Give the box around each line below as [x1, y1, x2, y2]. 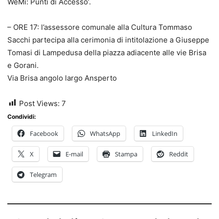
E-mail [66, 149, 83, 158]
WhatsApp [90, 129, 120, 138]
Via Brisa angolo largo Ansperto [7, 73, 117, 83]
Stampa [115, 149, 137, 158]
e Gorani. [7, 60, 39, 70]
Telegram [30, 170, 57, 179]
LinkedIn [152, 129, 177, 138]
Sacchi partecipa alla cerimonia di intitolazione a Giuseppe [7, 35, 209, 44]
